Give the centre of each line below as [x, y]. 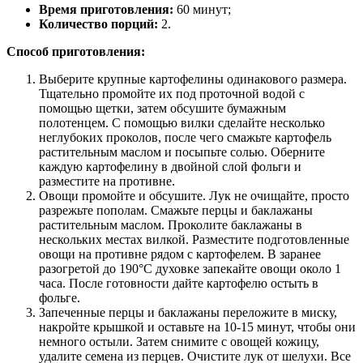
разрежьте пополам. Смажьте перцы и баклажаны [176, 210]
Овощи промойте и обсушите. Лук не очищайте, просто [194, 195]
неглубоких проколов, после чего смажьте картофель [185, 137]
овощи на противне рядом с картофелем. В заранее [180, 254]
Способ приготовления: [76, 51]
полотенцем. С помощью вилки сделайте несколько [182, 122]
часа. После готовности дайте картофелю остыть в [179, 283]
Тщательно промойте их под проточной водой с [172, 93]
